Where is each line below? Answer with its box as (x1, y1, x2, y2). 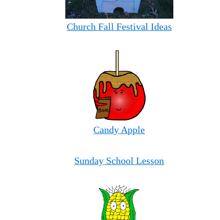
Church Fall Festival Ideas (66, 21, 172, 32)
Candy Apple (93, 124, 145, 136)
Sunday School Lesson (74, 155, 165, 166)
